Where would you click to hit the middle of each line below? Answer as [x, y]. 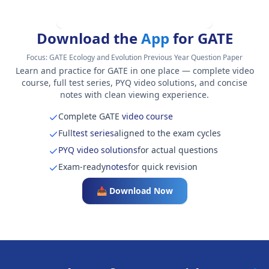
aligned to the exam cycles [167, 133]
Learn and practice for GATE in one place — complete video [134, 71]
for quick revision [162, 167]
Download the [89, 38]
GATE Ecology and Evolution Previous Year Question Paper [146, 57]
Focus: [38, 57]
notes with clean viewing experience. [134, 95]
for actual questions [177, 150]
